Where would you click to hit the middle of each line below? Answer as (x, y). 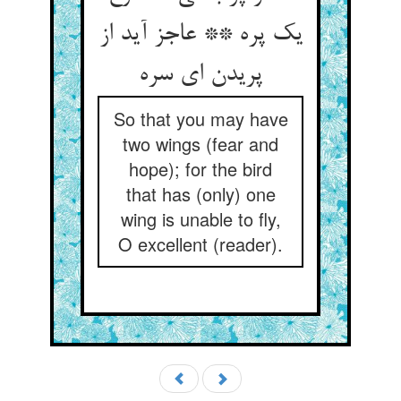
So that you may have (200, 119)
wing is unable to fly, (200, 219)
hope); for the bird (200, 169)
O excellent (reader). (200, 244)
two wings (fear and (200, 144)
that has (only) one (200, 194)
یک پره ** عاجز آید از (200, 35)
